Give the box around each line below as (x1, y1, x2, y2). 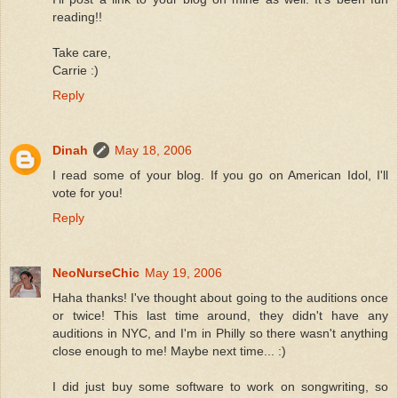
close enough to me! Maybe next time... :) (52, 343, 286, 358)
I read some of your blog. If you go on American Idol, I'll (52, 167, 388, 182)
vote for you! (52, 185, 123, 200)
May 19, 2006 (145, 265, 222, 280)
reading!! (52, 9, 102, 24)
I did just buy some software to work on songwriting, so (52, 378, 388, 394)
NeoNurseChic (52, 265, 139, 280)
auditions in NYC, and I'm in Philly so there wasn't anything (52, 325, 388, 340)
